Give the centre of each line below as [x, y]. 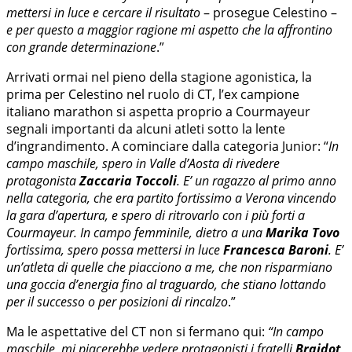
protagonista [41, 180]
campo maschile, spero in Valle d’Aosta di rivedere [143, 163]
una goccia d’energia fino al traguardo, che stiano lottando [166, 284]
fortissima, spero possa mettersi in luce [115, 249]
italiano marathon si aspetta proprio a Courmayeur [158, 111]
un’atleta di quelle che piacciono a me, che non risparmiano [169, 267]
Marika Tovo [302, 232]
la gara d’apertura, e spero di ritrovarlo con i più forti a [156, 215]
